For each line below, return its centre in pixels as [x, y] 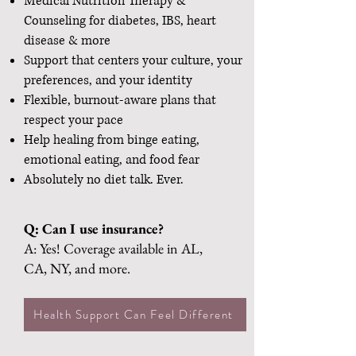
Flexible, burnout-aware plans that [120, 100]
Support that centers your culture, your [133, 60]
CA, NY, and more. [77, 268]
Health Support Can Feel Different [133, 314]
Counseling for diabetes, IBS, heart [120, 20]
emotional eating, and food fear [112, 159]
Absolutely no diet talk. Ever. [104, 179]
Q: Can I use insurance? [94, 228]
